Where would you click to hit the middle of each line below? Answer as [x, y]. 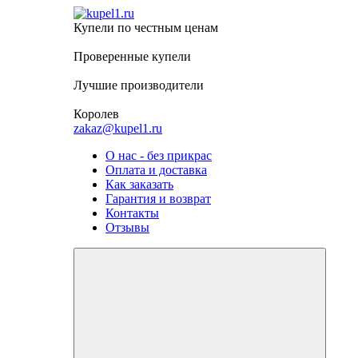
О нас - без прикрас [159, 155]
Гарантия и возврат [158, 199]
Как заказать [139, 184]
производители [162, 85]
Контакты [132, 213]
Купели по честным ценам [146, 28]
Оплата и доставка [156, 170]
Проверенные [113, 56]
